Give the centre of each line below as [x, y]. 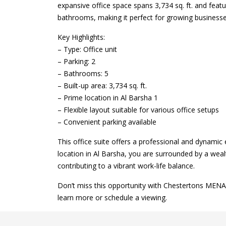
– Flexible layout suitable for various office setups [138, 110]
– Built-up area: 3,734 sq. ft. [102, 86]
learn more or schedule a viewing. [112, 197]
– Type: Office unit [87, 49]
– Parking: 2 [76, 61]
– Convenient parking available [107, 122]
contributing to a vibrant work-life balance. [126, 166]
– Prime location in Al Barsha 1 [108, 98]
